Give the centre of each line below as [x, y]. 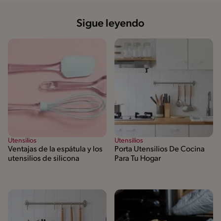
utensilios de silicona [44, 159]
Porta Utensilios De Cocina [160, 150]
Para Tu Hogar [138, 159]
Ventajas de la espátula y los [55, 150]
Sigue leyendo [110, 24]
